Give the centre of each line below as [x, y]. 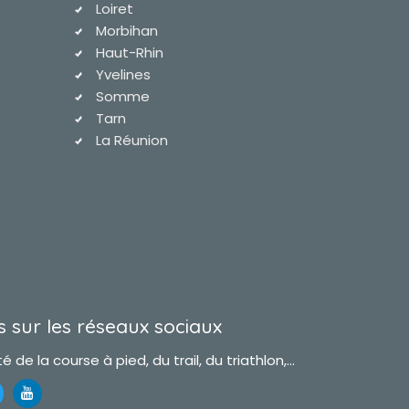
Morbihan [127, 31]
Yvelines [124, 74]
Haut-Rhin [130, 52]
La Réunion [132, 140]
